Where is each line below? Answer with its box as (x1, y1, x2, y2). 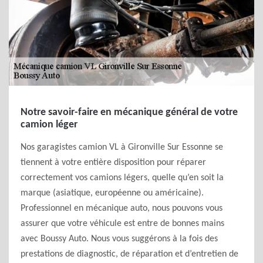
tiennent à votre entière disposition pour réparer (21, 158, 206, 167)
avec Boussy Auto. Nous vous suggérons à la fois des (21, 234, 218, 244)
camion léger (21, 119, 77, 130)
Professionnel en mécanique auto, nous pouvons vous (21, 204, 222, 213)
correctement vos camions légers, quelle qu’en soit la (21, 173, 224, 183)
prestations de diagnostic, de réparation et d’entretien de (21, 249, 238, 259)
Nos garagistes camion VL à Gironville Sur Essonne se (21, 143, 223, 152)
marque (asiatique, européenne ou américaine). (21, 188, 204, 198)
